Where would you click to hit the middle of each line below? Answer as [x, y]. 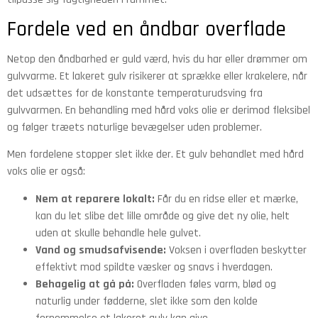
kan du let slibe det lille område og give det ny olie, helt [163, 216]
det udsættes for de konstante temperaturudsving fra [135, 93]
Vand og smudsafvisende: [101, 250]
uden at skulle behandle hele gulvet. [118, 233]
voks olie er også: [46, 172]
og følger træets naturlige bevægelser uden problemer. [135, 127]
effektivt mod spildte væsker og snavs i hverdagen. [154, 267]
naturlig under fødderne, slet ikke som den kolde [147, 301]
